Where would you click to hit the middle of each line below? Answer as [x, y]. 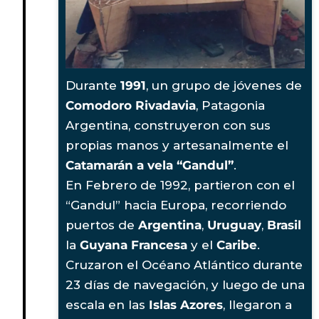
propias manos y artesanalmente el [177, 145]
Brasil [284, 225]
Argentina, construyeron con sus [168, 125]
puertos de [102, 225]
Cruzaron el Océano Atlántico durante [184, 265]
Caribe [237, 245]
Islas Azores [186, 304]
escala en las [107, 304]
